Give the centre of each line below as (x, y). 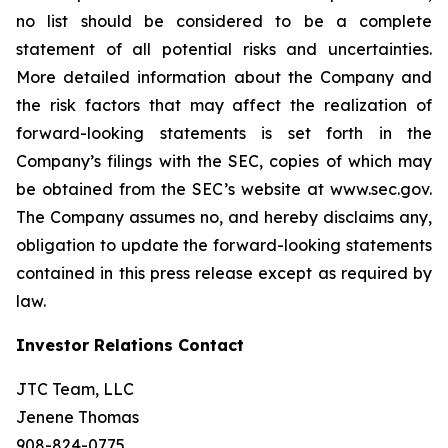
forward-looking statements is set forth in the (224, 133)
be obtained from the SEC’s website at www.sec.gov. (224, 189)
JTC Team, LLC (75, 389)
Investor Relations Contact (130, 345)
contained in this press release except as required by (224, 273)
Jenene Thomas (77, 417)
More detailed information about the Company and (224, 77)
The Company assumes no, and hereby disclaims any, (224, 217)
